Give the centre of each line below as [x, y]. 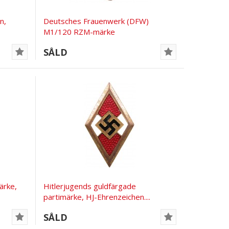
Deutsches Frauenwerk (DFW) [96, 21]
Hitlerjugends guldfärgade [90, 186]
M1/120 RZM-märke [79, 31]
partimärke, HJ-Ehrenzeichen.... [97, 197]
